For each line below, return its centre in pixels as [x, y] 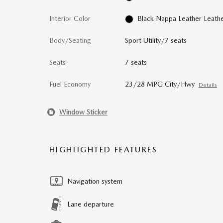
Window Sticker [83, 112]
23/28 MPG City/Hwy [160, 84]
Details [208, 85]
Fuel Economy [70, 84]
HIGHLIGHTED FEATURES [103, 150]
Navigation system [95, 181]
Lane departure [91, 204]
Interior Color [70, 18]
